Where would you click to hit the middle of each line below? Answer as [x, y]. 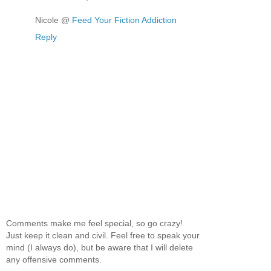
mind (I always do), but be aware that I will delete [100, 247]
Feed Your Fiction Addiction [124, 20]
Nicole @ [54, 20]
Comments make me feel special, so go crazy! [94, 223]
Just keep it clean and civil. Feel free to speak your [103, 235]
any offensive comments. [54, 259]
